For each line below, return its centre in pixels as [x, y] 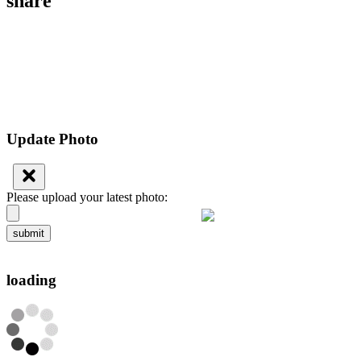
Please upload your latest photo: [87, 197]
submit [29, 233]
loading [31, 280]
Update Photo [52, 139]
